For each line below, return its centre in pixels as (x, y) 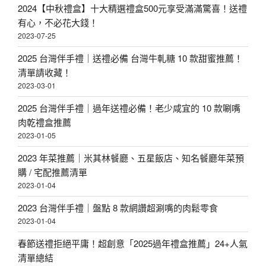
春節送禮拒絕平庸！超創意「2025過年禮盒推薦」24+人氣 (133, 243)
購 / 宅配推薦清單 (53, 172)
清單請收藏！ (45, 72)
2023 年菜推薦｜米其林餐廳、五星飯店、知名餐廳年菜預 (131, 158)
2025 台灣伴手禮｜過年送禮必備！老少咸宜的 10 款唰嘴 (129, 108)
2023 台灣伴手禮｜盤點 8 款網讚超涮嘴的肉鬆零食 (118, 208)
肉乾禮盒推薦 (45, 122)
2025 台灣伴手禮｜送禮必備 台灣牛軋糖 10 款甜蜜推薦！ (130, 58)
